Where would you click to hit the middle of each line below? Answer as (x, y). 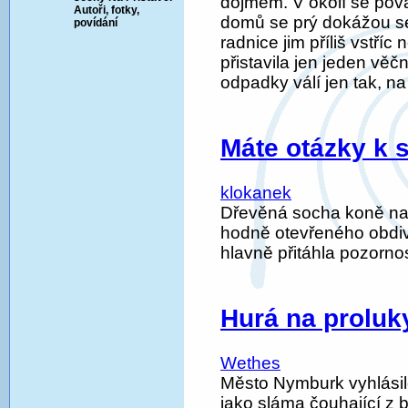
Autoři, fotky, (107, 10)
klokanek (256, 193)
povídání (96, 23)
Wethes (250, 363)
